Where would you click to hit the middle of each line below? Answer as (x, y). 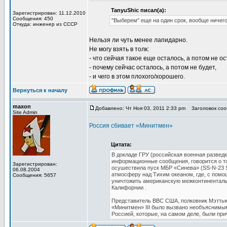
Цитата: (121, 144)
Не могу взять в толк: (119, 49)
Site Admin (25, 112)
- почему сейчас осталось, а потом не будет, (153, 67)
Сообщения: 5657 (34, 175)
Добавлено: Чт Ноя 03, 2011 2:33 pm (140, 108)
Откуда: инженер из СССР (45, 24)
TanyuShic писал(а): (139, 10)
